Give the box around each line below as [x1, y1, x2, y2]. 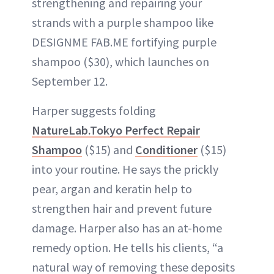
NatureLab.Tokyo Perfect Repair [32, 122, 200, 138]
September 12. [32, 73, 108, 89]
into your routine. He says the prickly [32, 161, 218, 177]
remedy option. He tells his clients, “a [32, 240, 223, 256]
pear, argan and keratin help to [32, 181, 192, 197]
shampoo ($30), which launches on [32, 54, 209, 70]
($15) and [82, 142, 135, 158]
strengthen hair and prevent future [32, 201, 212, 217]
